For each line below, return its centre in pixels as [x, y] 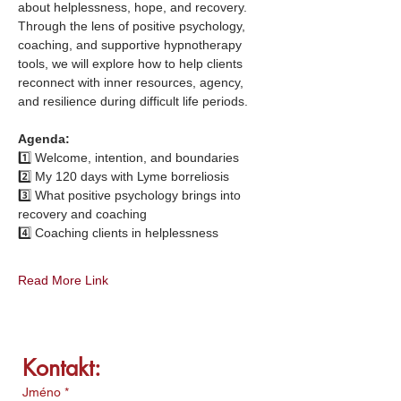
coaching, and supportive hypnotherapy [132, 45]
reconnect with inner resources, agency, [132, 82]
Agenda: [44, 139]
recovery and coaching [82, 214]
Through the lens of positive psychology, [133, 26]
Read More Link [63, 280]
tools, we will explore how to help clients [132, 64]
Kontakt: [62, 368]
